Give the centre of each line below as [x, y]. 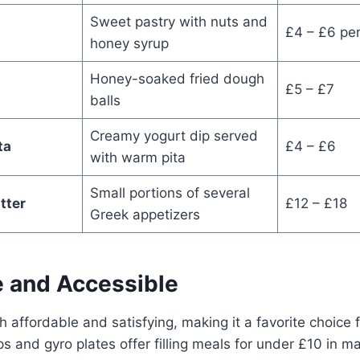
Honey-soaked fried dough [177, 78]
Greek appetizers [145, 214]
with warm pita [137, 157]
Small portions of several [170, 192]
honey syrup [129, 43]
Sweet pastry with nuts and [178, 21]
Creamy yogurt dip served [174, 135]
